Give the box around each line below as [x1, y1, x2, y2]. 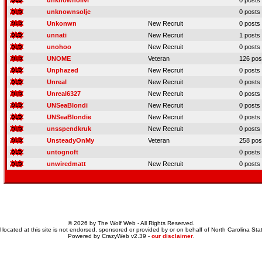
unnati [47, 32, 67, 39]
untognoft [47, 149, 78, 156]
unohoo [47, 43, 71, 50]
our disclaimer [151, 233, 193, 239]
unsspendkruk [47, 125, 91, 132]
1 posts [239, 32, 260, 39]
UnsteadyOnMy [47, 137, 94, 144]
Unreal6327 [47, 90, 81, 97]
